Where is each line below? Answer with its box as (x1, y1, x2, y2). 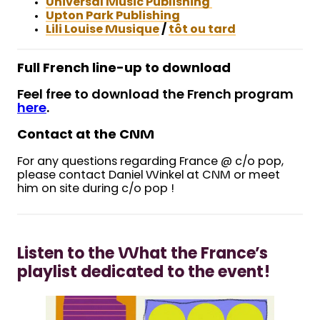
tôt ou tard (169, 24, 236, 36)
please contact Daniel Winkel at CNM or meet (17, 170, 280, 182)
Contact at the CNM (17, 129, 154, 143)
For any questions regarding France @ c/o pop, (17, 156, 284, 169)
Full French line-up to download (17, 63, 234, 76)
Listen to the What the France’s (17, 246, 268, 263)
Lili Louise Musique (46, 24, 159, 36)
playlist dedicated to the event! (17, 265, 270, 281)
